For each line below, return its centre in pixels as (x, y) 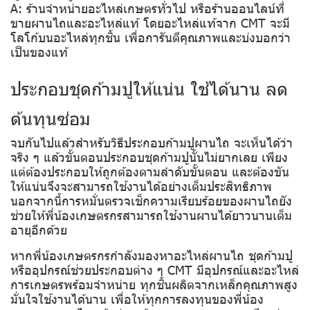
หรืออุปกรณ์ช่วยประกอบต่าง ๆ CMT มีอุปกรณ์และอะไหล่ (155, 269)
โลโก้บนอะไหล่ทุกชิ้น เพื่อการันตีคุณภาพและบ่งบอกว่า (151, 37)
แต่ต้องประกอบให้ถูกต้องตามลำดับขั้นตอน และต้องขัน (150, 171)
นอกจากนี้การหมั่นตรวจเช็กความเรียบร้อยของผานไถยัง (151, 200)
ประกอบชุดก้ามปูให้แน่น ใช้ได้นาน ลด (149, 88)
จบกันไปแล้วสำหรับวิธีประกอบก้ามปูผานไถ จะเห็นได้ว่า (152, 142)
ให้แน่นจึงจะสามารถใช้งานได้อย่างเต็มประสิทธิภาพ (141, 185)
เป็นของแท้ (39, 51)
